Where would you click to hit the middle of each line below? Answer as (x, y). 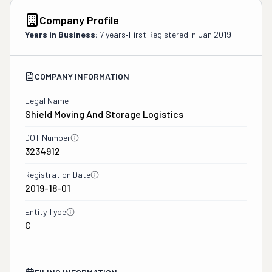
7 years (113, 34)
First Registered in (163, 34)
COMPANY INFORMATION (82, 76)
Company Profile (79, 20)
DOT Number (48, 138)
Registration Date (58, 175)
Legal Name (47, 100)
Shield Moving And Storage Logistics (104, 114)
